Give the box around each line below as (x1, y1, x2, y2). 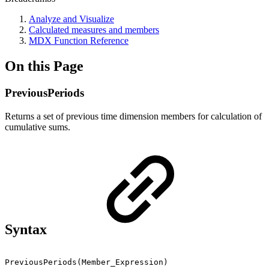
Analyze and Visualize (29, 14, 114, 24)
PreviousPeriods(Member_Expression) (5, 258, 168, 267)
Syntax (5, 222, 50, 238)
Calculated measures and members (29, 25, 159, 35)
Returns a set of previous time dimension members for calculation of (5, 110, 262, 121)
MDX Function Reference (29, 35, 128, 46)
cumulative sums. (5, 121, 70, 132)
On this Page (5, 58, 83, 74)
